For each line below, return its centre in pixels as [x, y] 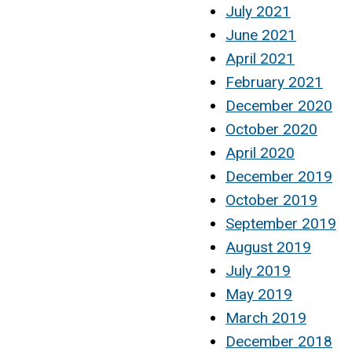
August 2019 [268, 247]
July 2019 [258, 270]
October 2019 [271, 200]
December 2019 [279, 176]
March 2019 [266, 317]
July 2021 [258, 11]
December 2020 [279, 105]
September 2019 [281, 223]
